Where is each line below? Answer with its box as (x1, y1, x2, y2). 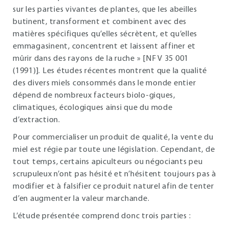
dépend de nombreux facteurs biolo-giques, (13, 91, 175, 100)
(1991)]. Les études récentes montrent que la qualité (13, 67, 207, 75)
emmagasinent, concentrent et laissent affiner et (13, 42, 196, 51)
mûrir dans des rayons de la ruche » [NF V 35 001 (13, 55, 189, 63)
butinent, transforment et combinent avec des (13, 18, 187, 26)
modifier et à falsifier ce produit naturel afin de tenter (13, 182, 214, 191)
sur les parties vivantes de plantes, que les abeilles (13, 6, 197, 14)
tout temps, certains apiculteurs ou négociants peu (13, 158, 203, 166)
